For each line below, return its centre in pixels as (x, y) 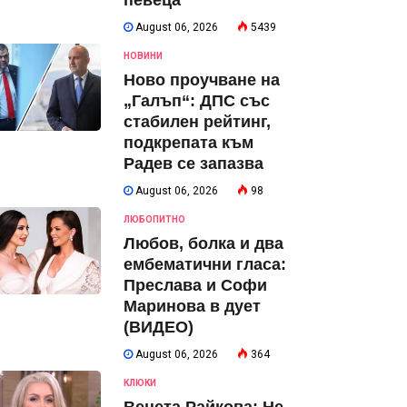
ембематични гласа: (205, 264)
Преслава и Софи (195, 285)
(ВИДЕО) (159, 327)
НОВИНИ (143, 56)
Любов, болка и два (203, 243)
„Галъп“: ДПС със (197, 101)
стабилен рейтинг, (197, 122)
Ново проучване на (202, 80)
